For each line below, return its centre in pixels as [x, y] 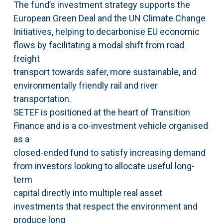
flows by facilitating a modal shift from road [99, 45]
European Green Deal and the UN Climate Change [109, 18]
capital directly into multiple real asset [88, 193]
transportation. [42, 99]
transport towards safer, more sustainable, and [105, 72]
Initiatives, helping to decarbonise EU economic [106, 32]
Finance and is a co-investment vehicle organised [111, 126]
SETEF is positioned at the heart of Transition [102, 112]
